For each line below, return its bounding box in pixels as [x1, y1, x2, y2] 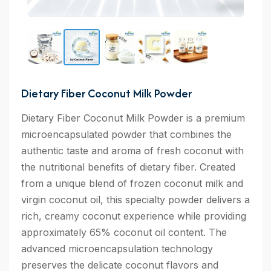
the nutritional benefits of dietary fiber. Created [21, 161, 235, 174]
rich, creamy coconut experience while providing [21, 210, 246, 223]
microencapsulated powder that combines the [21, 128, 232, 141]
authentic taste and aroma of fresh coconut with [21, 145, 244, 157]
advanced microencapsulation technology [21, 243, 213, 255]
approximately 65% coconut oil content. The [21, 226, 227, 239]
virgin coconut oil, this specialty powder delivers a [21, 194, 250, 206]
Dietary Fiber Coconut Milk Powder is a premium [21, 112, 245, 125]
